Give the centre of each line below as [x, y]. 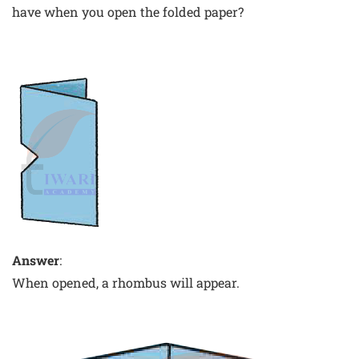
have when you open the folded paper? [128, 11]
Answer [36, 260]
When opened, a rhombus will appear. [126, 282]
